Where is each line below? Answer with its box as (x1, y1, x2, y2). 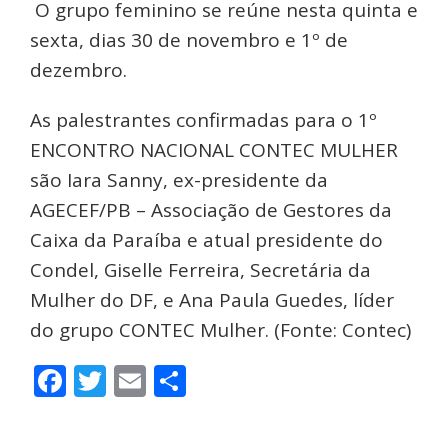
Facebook (66, 359, 207, 403)
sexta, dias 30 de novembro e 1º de (30, 27, 348, 54)
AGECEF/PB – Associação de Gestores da (30, 197, 392, 224)
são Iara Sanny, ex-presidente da (30, 167, 328, 194)
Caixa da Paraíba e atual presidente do (30, 227, 383, 254)
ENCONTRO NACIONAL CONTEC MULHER (30, 137, 398, 164)
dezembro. (30, 57, 127, 84)
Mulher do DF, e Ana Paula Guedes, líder (30, 287, 394, 314)
